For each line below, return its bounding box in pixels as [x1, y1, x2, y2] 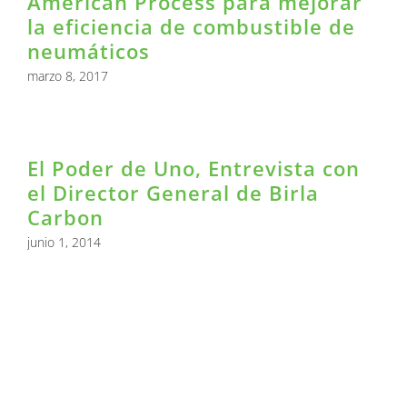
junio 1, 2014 [27, 233, 101, 252]
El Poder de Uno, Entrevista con [27, 154, 360, 183]
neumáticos [27, 37, 150, 65]
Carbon [27, 203, 104, 232]
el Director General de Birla [27, 179, 319, 207]
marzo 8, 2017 [27, 67, 108, 85]
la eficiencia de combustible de [27, 13, 355, 41]
